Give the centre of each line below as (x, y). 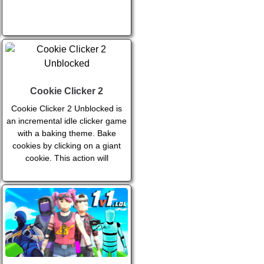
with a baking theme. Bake (67, 133)
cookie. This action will (67, 158)
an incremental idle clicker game (67, 121)
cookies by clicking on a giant (67, 146)
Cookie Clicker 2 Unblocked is (67, 109)
